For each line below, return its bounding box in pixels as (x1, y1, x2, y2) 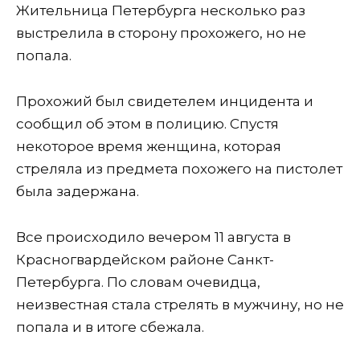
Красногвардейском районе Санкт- (16, 251, 274, 268)
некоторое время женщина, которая (16, 137, 281, 154)
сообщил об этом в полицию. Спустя (16, 115, 279, 132)
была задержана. (16, 182, 139, 199)
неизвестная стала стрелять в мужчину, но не (16, 296, 344, 313)
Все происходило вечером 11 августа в (16, 228, 291, 245)
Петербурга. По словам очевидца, (16, 273, 260, 290)
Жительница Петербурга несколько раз (16, 2, 305, 18)
